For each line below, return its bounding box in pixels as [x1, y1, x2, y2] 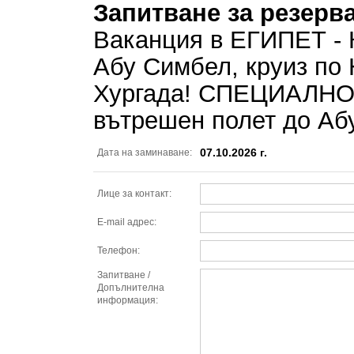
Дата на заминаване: [97, 147, 192, 158]
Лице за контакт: [97, 188, 171, 199]
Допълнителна [97, 282, 164, 293]
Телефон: [97, 245, 140, 256]
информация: [97, 295, 158, 306]
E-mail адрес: [97, 217, 156, 228]
